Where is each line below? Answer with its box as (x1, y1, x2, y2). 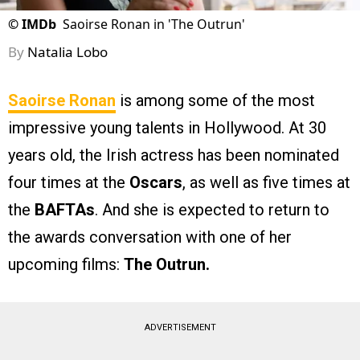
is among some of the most (116, 91, 315, 111)
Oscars (129, 173, 182, 193)
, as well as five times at (182, 173, 350, 193)
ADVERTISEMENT (144, 322, 216, 333)
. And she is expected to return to (95, 200, 329, 220)
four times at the (8, 173, 129, 193)
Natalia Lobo (27, 43, 108, 62)
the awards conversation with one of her (8, 227, 292, 247)
